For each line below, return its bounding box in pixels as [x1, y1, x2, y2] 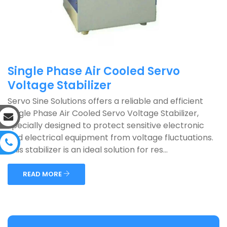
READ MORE [23, 169, 63, 179]
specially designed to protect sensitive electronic [8, 120, 204, 131]
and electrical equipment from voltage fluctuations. [8, 132, 213, 143]
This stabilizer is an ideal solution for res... [8, 144, 168, 156]
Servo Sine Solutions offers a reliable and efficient [8, 95, 203, 107]
